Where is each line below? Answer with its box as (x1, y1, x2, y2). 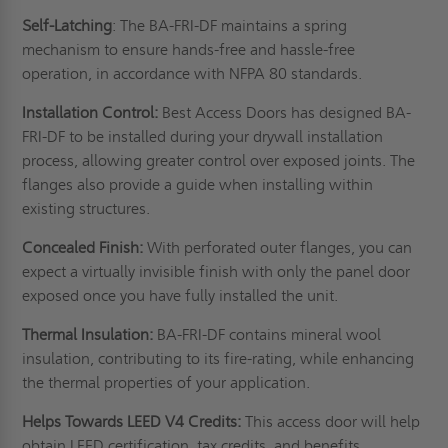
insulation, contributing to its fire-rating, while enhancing (22, 348, 415, 368)
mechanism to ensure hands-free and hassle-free (22, 39, 356, 59)
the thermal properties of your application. (22, 372, 315, 392)
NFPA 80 (229, 63, 288, 83)
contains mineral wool (229, 324, 382, 344)
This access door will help (241, 411, 421, 431)
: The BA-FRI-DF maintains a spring (112, 15, 348, 35)
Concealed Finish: (22, 237, 144, 257)
